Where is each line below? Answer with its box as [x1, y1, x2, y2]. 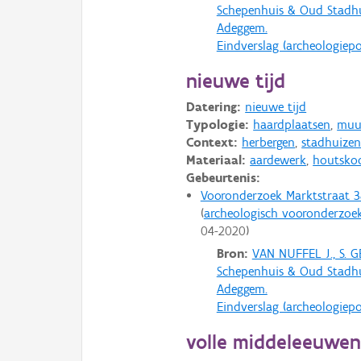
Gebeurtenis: [186, 169, 261, 185]
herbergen [242, 134, 296, 150]
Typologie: [186, 116, 250, 132]
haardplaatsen [253, 116, 331, 132]
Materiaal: [186, 151, 247, 168]
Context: [186, 134, 239, 150]
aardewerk [250, 151, 307, 168]
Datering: [186, 98, 242, 114]
